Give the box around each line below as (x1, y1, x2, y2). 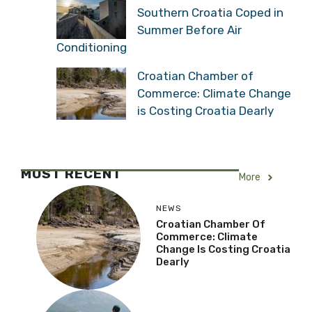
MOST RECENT (21, 166, 122, 182)
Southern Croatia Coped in (137, 5, 283, 19)
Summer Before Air (137, 22, 242, 37)
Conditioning (56, 40, 127, 54)
